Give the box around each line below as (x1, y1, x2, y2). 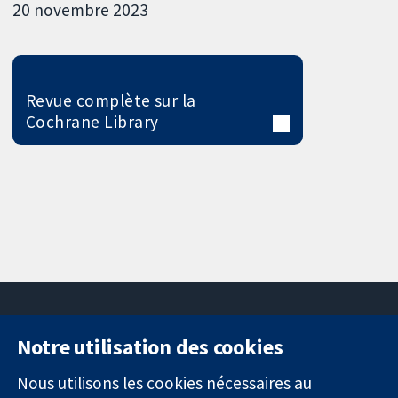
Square (145, 370, 187, 388)
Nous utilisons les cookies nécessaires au (17, 371, 313, 394)
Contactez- (298, 350, 369, 369)
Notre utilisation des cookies (17, 332, 283, 361)
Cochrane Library (25, 110, 159, 132)
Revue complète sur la (25, 89, 196, 111)
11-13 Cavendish (145, 350, 243, 369)
